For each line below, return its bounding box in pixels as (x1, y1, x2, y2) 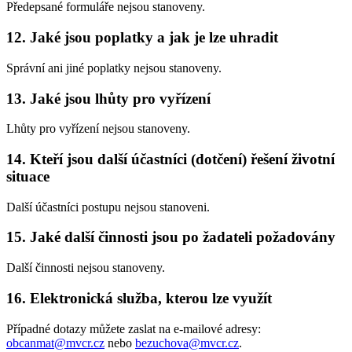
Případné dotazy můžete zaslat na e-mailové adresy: (6, 321, 261, 335)
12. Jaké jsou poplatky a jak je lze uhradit (6, 29, 278, 46)
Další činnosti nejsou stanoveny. (6, 261, 165, 275)
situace (6, 167, 49, 185)
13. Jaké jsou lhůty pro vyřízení (6, 90, 211, 107)
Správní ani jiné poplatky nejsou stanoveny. (6, 60, 222, 75)
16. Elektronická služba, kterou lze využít (6, 289, 272, 306)
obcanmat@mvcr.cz (6, 335, 104, 350)
